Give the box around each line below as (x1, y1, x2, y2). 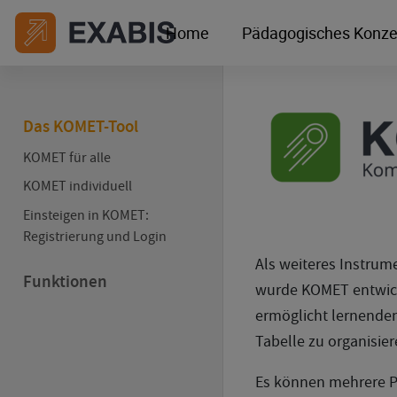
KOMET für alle (22, 147, 111, 167)
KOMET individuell (22, 176, 132, 196)
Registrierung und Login (22, 226, 167, 245)
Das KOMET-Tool (22, 116, 138, 138)
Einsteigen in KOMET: (22, 205, 149, 224)
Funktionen (22, 271, 107, 293)
